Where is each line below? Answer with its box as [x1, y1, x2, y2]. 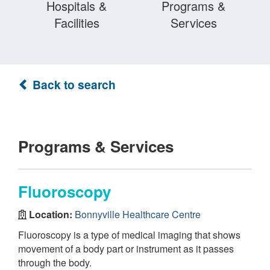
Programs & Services [18, 135, 174, 157]
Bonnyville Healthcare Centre [75, 207, 201, 221]
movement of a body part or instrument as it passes [18, 242, 234, 256]
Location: [27, 207, 75, 221]
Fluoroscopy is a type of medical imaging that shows [18, 228, 240, 242]
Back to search [30, 76, 116, 93]
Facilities [54, 14, 99, 31]
